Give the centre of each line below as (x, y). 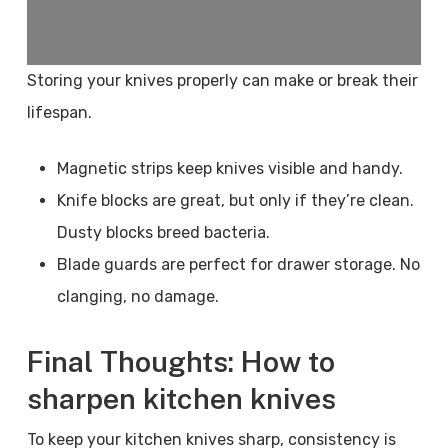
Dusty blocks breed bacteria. (163, 232)
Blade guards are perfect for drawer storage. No (238, 264)
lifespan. (59, 112)
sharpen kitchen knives (181, 398)
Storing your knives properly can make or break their (222, 80)
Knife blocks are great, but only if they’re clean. (235, 200)
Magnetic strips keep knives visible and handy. (229, 168)
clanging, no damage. (137, 296)
